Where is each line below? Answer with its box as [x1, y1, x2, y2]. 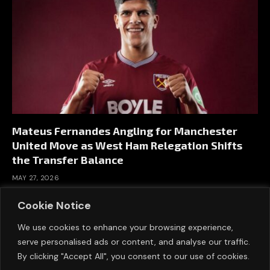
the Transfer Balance [12, 153, 124, 167]
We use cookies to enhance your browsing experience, [17, 221, 233, 233]
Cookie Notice [17, 198, 91, 213]
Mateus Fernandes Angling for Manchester [12, 124, 237, 138]
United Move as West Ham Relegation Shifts [12, 139, 242, 152]
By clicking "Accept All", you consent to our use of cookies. [17, 250, 250, 262]
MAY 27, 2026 [12, 174, 60, 183]
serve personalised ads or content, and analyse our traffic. [17, 236, 250, 247]
